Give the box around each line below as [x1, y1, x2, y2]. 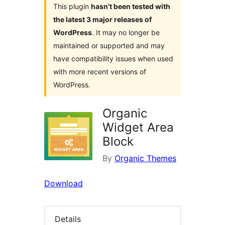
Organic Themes [115, 153, 176, 164]
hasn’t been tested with [91, 2, 170, 11]
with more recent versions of [53, 67, 146, 76]
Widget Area [102, 120, 174, 135]
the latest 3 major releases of [53, 15, 152, 24]
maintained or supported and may [53, 41, 165, 50]
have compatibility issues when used [53, 54, 173, 63]
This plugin [53, 2, 91, 11]
